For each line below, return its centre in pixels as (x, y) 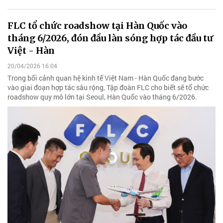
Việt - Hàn (31, 50)
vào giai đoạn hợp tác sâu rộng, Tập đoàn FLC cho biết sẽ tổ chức (108, 88)
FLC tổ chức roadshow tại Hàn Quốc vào (97, 25)
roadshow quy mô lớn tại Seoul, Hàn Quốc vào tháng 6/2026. (102, 97)
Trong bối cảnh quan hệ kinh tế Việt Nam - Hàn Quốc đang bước (106, 78)
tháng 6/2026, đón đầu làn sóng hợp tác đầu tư (110, 38)
